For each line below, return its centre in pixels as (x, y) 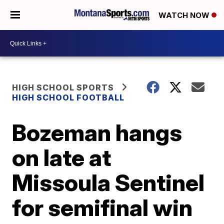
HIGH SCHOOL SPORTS (63, 87)
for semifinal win (102, 207)
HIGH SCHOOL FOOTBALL (68, 97)
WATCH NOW (185, 15)
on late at (62, 157)
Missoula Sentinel (108, 182)
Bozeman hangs (97, 132)
